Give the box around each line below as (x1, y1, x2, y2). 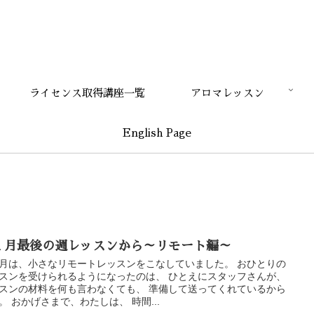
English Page (123, 128, 191, 138)
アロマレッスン (190, 88, 264, 98)
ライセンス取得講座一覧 (29, 88, 145, 98)
